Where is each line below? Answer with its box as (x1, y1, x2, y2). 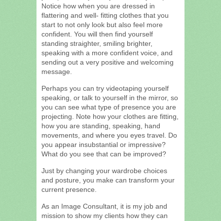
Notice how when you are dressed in (41, 1, 155, 10)
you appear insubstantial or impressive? (41, 140, 166, 148)
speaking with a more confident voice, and (41, 48, 173, 57)
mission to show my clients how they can (41, 211, 168, 220)
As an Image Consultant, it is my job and (41, 202, 167, 210)
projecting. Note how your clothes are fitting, (41, 112, 179, 120)
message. (41, 67, 72, 75)
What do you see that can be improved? (41, 149, 166, 158)
